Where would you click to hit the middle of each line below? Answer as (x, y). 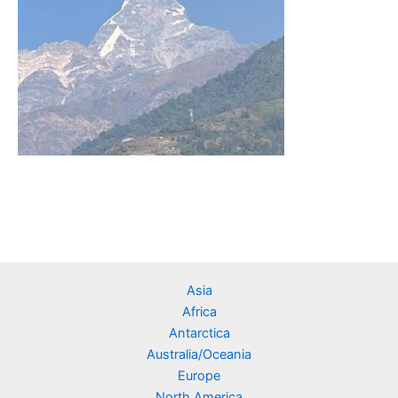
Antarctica (199, 334)
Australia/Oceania (199, 355)
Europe (199, 376)
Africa (199, 312)
